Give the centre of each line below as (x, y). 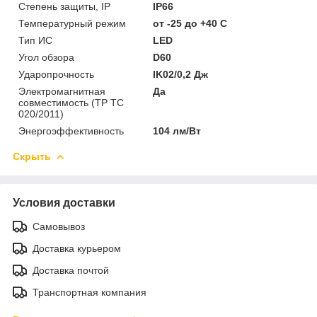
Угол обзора (46, 57)
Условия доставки (64, 202)
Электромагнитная (62, 91)
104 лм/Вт (177, 131)
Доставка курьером (77, 248)
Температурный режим (72, 23)
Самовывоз (59, 226)
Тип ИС (35, 40)
